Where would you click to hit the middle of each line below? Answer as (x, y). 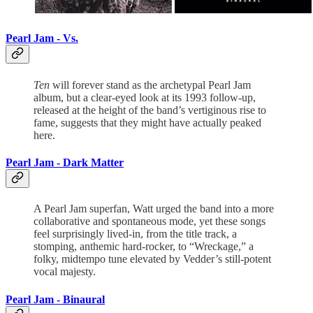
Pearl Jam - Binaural (55, 299)
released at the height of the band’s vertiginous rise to (150, 110)
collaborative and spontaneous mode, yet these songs (150, 221)
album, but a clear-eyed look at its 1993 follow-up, (145, 97)
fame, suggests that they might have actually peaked (147, 122)
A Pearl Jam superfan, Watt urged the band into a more (154, 209)
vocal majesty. (65, 272)
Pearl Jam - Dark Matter (65, 163)
